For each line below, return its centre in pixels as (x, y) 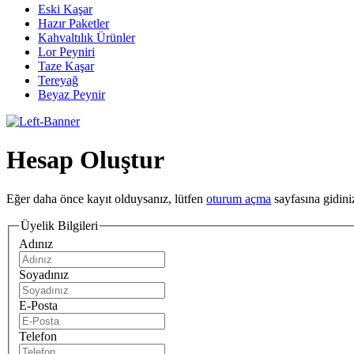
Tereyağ (58, 80)
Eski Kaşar (65, 9)
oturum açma (239, 198)
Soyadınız (44, 275)
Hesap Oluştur (85, 160)
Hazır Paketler (73, 23)
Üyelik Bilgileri (59, 225)
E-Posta (38, 306)
